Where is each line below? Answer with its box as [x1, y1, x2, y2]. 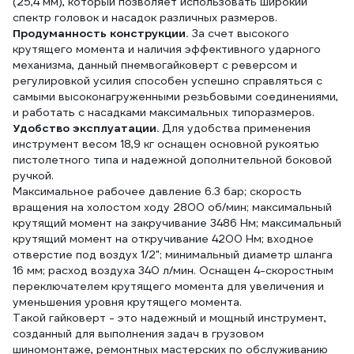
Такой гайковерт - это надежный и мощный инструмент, [13, 311, 326, 325]
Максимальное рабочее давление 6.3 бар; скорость [13, 184, 302, 198]
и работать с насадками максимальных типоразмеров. [13, 105, 314, 119]
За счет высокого [188, 26, 289, 40]
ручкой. [13, 168, 54, 183]
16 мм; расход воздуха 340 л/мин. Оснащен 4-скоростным [13, 263, 333, 277]
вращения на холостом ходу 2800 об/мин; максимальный [13, 200, 332, 214]
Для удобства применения [162, 121, 311, 135]
